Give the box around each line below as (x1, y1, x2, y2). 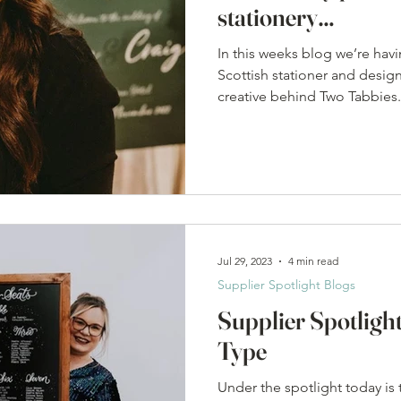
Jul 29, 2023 (218, 254, 272, 268)
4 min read (288, 254, 338, 268)
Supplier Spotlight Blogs (218, 276, 355, 293)
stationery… (218, 2, 335, 32)
